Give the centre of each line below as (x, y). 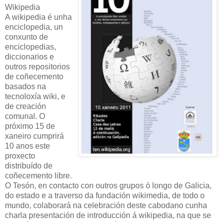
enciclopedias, (30, 47)
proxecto (20, 156)
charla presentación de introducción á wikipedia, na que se (108, 215)
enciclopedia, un (34, 27)
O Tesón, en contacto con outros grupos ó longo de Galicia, (108, 185)
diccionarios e (29, 56)
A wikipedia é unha (38, 17)
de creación (26, 106)
